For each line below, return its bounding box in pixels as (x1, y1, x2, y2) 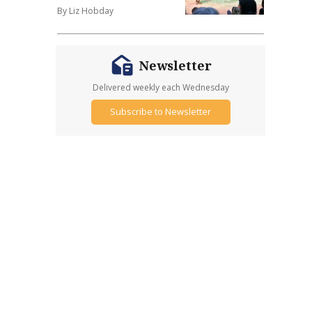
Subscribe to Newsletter (110, 105, 212, 118)
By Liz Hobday (57, 4, 114, 17)
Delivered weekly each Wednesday (92, 81, 229, 93)
